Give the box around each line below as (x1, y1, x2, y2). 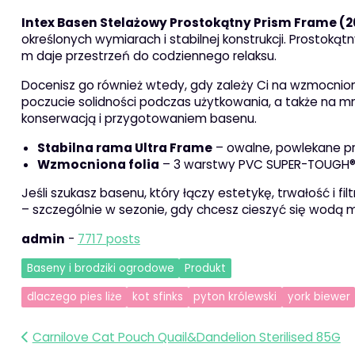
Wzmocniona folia (36, 155, 159, 173)
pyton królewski (193, 289, 277, 305)
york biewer (287, 289, 350, 305)
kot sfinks (132, 289, 183, 305)
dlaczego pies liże (26, 289, 122, 305)
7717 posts (77, 230, 140, 247)
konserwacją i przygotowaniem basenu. (21, 109, 257, 127)
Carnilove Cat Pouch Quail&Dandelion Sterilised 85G (32, 329, 341, 346)
